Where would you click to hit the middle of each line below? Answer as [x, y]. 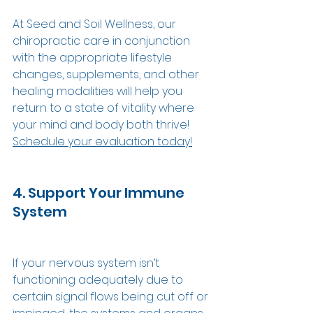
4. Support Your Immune [100, 193]
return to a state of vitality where [105, 108]
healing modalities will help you [99, 92]
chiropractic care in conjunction [103, 41]
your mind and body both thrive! [102, 125]
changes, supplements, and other [107, 75]
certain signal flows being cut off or [112, 297]
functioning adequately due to [99, 280]
